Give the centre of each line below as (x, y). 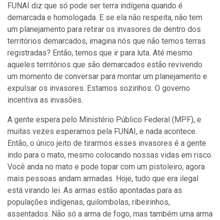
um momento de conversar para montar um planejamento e (107, 76)
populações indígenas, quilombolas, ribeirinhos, (89, 202)
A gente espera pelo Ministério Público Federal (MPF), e (104, 120)
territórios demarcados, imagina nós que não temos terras (107, 41)
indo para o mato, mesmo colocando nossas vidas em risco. (110, 155)
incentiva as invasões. (45, 100)
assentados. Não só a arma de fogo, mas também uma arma (110, 214)
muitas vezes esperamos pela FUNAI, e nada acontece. (102, 131)
